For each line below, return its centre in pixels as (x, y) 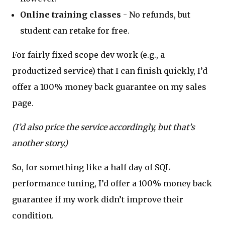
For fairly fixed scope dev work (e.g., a (88, 55)
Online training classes (71, 15)
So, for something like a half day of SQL (91, 167)
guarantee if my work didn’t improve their (98, 200)
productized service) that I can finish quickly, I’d (110, 71)
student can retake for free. (75, 31)
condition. (33, 216)
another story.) (40, 143)
